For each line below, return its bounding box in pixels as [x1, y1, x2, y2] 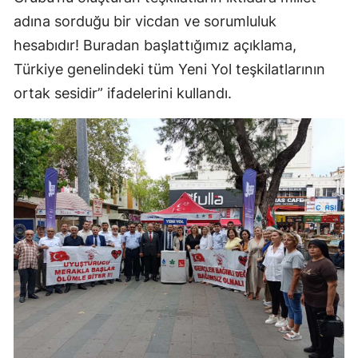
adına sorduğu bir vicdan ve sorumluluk [14, 13, 276, 30]
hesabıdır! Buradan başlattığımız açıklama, [14, 37, 296, 54]
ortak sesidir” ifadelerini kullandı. [14, 85, 232, 102]
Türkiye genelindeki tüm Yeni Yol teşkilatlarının [14, 61, 325, 78]
